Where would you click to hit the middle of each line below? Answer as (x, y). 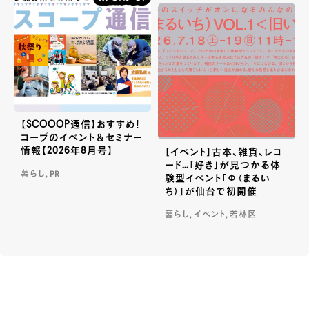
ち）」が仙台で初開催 (211, 192)
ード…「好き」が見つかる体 (223, 166)
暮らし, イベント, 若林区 (211, 216)
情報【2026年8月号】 (67, 151)
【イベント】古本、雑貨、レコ (224, 153)
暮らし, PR (40, 174)
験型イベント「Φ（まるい (218, 179)
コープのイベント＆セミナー (82, 138)
